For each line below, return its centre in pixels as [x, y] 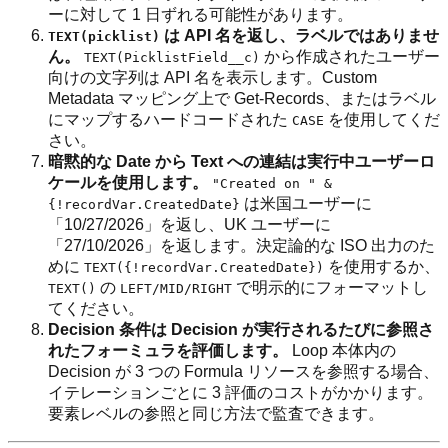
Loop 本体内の [342, 351]
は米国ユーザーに [306, 204]
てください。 [96, 309]
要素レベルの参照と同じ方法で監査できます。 [216, 414]
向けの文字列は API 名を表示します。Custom [212, 78]
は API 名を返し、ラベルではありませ [299, 36]
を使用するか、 [382, 267]
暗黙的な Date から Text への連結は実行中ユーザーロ [241, 162]
